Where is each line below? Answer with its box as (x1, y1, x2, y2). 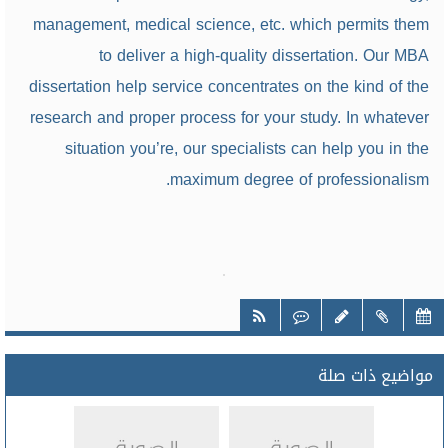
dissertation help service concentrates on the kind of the (28, 71, 429, 102)
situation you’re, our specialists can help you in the (64, 133, 429, 164)
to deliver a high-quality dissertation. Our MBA (98, 40, 429, 71)
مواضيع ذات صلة (317, 360, 433, 391)
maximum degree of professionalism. (169, 164, 429, 195)
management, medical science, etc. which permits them (32, 9, 429, 40)
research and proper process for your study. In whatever (29, 102, 429, 133)
